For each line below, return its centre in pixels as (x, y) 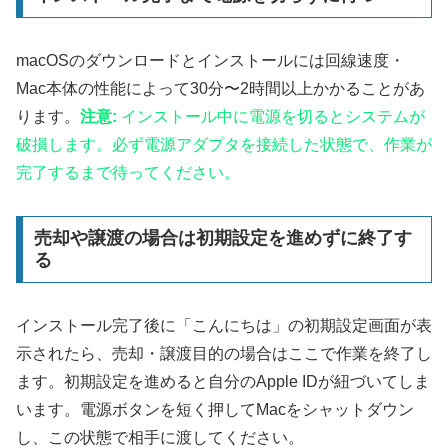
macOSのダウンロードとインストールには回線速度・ (210, 60)
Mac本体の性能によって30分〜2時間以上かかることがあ (220, 88)
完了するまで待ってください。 (128, 172)
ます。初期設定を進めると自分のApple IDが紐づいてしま (223, 382)
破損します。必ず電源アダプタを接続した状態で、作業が (224, 144)
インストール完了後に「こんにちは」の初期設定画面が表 (224, 326)
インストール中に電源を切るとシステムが (271, 116)
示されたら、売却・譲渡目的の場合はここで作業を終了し (224, 354)
